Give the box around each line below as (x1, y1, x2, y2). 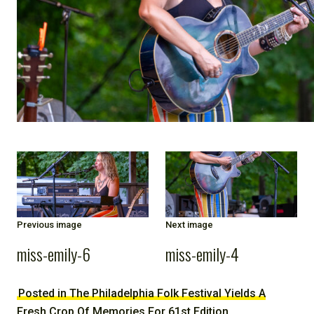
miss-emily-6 (17, 241, 90, 267)
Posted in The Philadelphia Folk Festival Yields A (18, 287, 266, 301)
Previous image (17, 219, 82, 231)
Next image (165, 219, 213, 231)
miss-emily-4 (165, 241, 239, 267)
